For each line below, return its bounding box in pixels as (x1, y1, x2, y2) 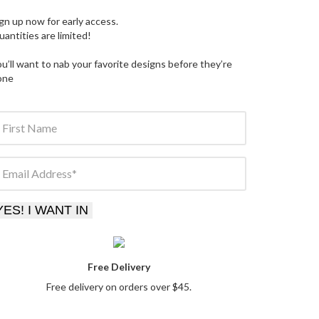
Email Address (2, 167, 73, 180)
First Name (2, 121, 58, 135)
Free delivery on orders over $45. (46, 280, 192, 293)
